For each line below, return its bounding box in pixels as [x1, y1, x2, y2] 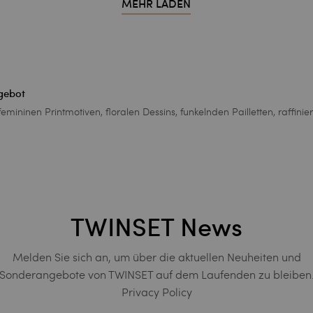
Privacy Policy [121, 284, 192, 300]
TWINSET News [71, 212, 242, 244]
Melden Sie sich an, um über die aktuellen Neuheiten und [12, 249, 301, 265]
